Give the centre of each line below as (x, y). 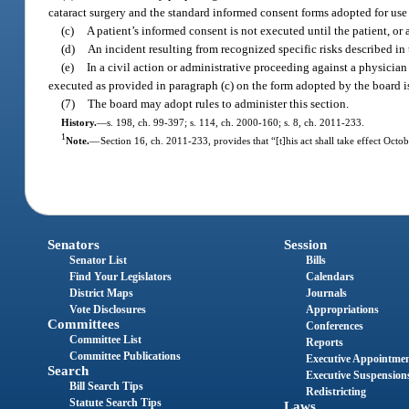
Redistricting (336, 391)
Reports (324, 342)
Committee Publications (126, 356)
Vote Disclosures (108, 309)
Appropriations (342, 309)
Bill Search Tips (107, 386)
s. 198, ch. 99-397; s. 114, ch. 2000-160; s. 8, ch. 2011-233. (235, 123)
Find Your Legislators (121, 276)
